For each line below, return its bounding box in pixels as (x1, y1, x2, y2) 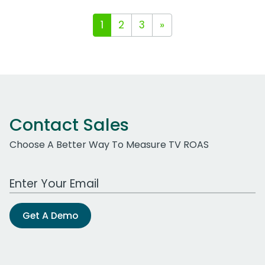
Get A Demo (22, 209, 78, 222)
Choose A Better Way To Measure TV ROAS (9, 138, 209, 151)
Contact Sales (9, 113, 129, 137)
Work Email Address (9, 170, 101, 184)
